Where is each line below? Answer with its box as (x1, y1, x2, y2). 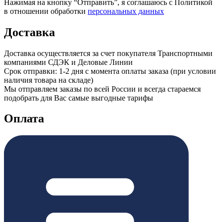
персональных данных (88, 6, 164, 15)
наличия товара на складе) (4, 75, 93, 84)
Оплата (4, 112, 44, 125)
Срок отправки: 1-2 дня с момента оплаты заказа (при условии (4, 66, 216, 75)
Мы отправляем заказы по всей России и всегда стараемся (4, 84, 201, 93)
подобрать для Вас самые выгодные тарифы (4, 93, 153, 102)
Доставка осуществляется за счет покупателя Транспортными (4, 49, 213, 57)
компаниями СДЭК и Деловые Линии (4, 57, 133, 66)
